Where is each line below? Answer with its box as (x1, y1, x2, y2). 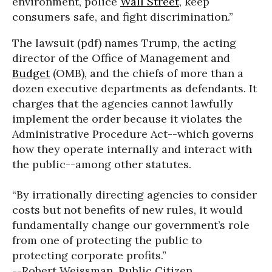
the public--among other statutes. (12, 157, 191, 171)
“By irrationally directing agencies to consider (12, 188, 257, 202)
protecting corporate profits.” (12, 248, 166, 262)
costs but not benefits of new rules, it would (12, 203, 243, 217)
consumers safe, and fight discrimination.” (12, 10, 233, 24)
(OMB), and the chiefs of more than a (50, 66, 243, 80)
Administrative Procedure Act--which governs (12, 127, 254, 141)
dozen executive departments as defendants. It (12, 81, 257, 95)
